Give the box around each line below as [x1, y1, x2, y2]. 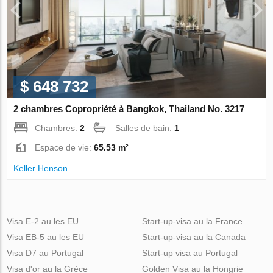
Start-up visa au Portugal [141, 247, 238, 258]
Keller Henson [13, 163, 68, 173]
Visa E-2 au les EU [7, 216, 79, 226]
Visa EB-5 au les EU [7, 232, 85, 242]
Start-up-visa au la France [141, 216, 243, 226]
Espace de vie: [35, 142, 94, 152]
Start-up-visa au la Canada [141, 232, 246, 242]
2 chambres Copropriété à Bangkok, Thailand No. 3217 [13, 103, 245, 114]
